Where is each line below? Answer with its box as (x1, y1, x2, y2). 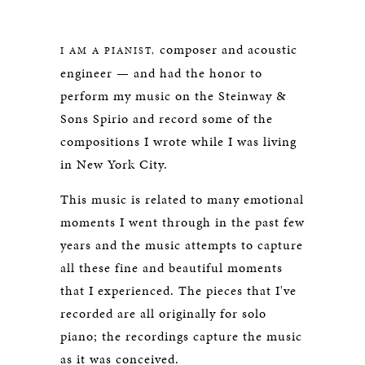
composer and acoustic (156, 40, 297, 59)
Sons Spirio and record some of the (60, 109, 273, 128)
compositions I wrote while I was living (60, 132, 297, 151)
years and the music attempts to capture (60, 235, 303, 254)
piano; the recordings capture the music (60, 327, 302, 345)
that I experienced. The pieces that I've (60, 281, 297, 300)
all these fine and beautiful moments (60, 258, 283, 277)
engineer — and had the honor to (60, 64, 262, 82)
